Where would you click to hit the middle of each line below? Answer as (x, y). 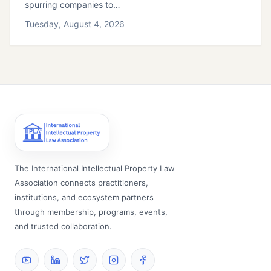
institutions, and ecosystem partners (84, 198)
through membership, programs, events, (91, 212)
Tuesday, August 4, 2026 (75, 24)
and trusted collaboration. (63, 227)
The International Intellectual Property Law (95, 168)
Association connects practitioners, (81, 183)
